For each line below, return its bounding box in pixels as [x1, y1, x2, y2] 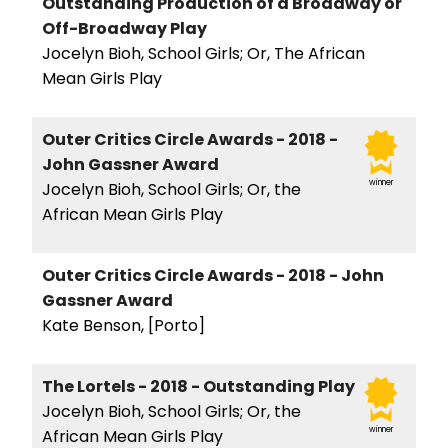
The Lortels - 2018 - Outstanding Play [42, 374, 355, 398]
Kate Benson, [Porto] [42, 313, 205, 337]
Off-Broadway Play [42, 16, 207, 40]
